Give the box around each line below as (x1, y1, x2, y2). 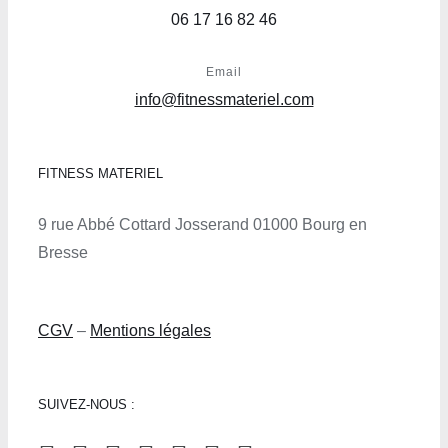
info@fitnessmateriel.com (134, 90, 314, 108)
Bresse (38, 243, 88, 261)
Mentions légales (90, 321, 211, 339)
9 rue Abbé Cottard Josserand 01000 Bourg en (38, 215, 367, 233)
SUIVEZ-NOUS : (38, 396, 135, 412)
